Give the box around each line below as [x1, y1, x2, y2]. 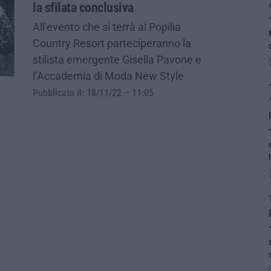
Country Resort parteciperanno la [33, 36, 191, 50]
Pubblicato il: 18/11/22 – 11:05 [33, 87, 154, 99]
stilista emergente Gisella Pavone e [33, 53, 201, 66]
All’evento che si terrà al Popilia [33, 20, 181, 33]
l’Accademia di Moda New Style [33, 69, 184, 82]
